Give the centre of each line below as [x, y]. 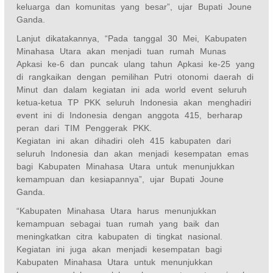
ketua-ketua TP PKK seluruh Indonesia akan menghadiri [134, 102]
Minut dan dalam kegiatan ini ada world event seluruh [132, 89]
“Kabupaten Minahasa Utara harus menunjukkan [117, 211]
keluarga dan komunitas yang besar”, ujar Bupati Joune [134, 6]
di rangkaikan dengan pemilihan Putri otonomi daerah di [135, 76]
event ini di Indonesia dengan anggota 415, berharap [130, 115]
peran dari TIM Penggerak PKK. [84, 128]
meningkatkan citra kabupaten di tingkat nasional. [120, 236]
